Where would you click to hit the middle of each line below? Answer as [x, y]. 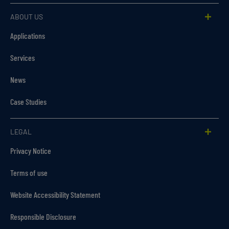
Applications [28, 36]
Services [22, 58]
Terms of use [29, 173]
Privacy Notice [31, 151]
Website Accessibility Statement [55, 195]
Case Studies [28, 102]
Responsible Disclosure [43, 217]
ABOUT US [27, 17]
